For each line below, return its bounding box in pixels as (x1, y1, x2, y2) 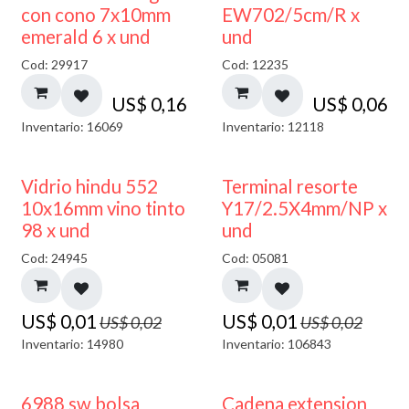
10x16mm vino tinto (21, 197, 185, 220)
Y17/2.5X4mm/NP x (221, 197, 387, 220)
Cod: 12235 (221, 57, 288, 73)
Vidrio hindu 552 (21, 175, 158, 198)
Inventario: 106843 (221, 335, 331, 351)
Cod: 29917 (21, 57, 88, 73)
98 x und (21, 219, 90, 242)
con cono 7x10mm (21, 4, 171, 26)
